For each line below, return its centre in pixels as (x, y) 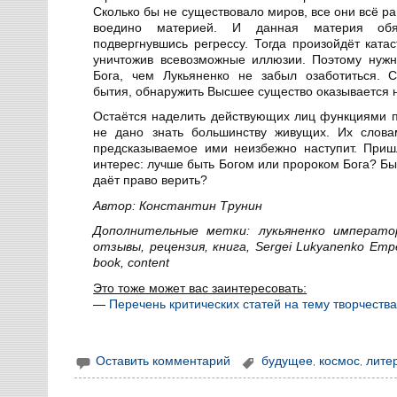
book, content (132, 263)
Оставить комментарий (163, 361)
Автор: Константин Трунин (178, 205)
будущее (287, 361)
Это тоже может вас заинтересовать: (200, 288)
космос (339, 361)
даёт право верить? (151, 180)
